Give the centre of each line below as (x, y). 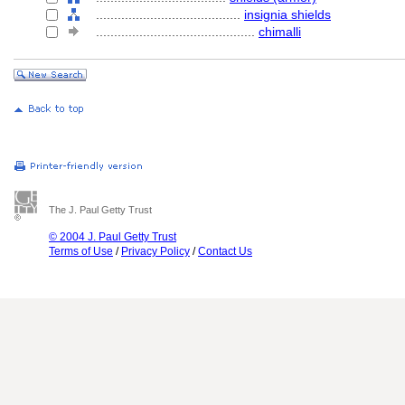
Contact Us (225, 251)
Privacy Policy (155, 251)
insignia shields (287, 14)
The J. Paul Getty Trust (100, 210)
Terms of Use (81, 251)
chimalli (280, 32)
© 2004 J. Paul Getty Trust (113, 237)
